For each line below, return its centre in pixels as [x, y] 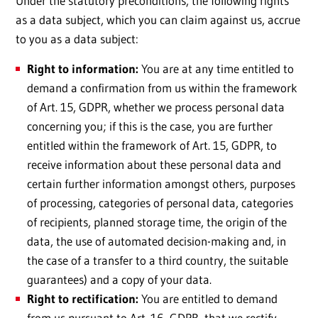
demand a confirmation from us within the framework [162, 88]
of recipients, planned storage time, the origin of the [157, 222]
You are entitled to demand [208, 299]
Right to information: [83, 69]
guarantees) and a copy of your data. [119, 280]
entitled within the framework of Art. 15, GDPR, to [152, 146]
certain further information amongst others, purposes [161, 184]
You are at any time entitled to [216, 69]
